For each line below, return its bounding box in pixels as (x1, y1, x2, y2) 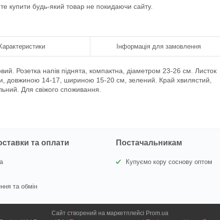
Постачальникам (116, 138, 183, 147)
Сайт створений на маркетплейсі (52, 210, 146, 217)
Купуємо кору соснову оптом (126, 158, 213, 165)
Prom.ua (146, 210, 168, 217)
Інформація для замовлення (116, 43, 201, 50)
